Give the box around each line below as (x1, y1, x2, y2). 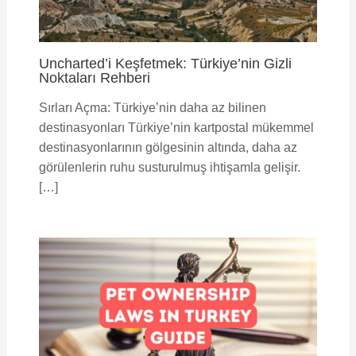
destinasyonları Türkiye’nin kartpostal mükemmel (38, 120, 314, 134)
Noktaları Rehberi (38, 68, 150, 86)
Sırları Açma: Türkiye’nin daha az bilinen (38, 100, 266, 114)
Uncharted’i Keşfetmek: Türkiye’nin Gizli (38, 54, 292, 72)
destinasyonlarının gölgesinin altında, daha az (38, 140, 297, 154)
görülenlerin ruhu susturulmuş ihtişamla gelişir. (38, 160, 300, 174)
